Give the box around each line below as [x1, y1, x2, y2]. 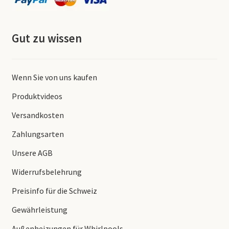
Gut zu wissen [11, 31, 82, 45]
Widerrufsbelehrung [11, 167, 82, 177]
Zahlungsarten [11, 129, 64, 140]
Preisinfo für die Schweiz [11, 186, 97, 196]
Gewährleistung [11, 204, 67, 215]
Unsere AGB [11, 148, 53, 158]
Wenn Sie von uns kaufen [11, 72, 97, 83]
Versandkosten [11, 110, 64, 121]
